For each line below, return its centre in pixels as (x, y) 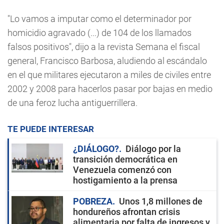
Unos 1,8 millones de (161, 201)
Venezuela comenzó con (122, 169)
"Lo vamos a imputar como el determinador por (99, 18)
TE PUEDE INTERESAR (51, 129)
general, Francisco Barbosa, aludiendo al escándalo (107, 60)
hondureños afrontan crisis (126, 211)
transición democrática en (125, 159)
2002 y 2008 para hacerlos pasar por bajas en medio (110, 88)
